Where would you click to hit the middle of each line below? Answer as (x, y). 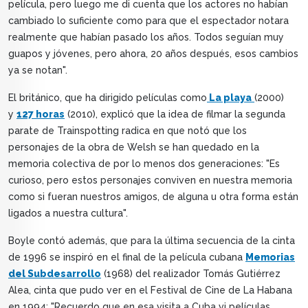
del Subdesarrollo (55, 274)
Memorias (270, 257)
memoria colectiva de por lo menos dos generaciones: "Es (144, 164)
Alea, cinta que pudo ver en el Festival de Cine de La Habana (150, 290)
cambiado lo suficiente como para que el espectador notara (148, 21)
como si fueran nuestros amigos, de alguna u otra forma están (153, 197)
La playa (229, 98)
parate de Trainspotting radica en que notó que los (128, 131)
